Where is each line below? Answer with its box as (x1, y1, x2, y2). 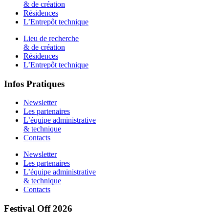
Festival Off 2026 (4, 203, 72, 214)
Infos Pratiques (4, 78, 65, 89)
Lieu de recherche (23, 34, 79, 43)
